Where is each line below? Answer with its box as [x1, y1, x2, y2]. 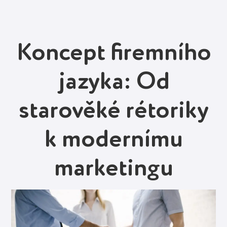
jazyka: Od [57, 70, 170, 94]
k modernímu [44, 128, 183, 152]
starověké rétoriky [18, 99, 209, 123]
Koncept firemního [16, 41, 211, 65]
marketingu [54, 157, 173, 181]
